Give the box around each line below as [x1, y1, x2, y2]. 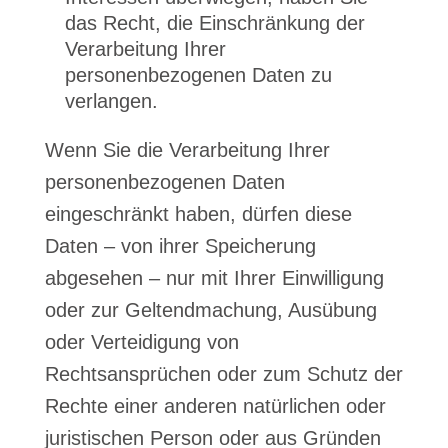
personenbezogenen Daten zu [64, 64, 332, 86]
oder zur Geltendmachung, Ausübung [44, 299, 377, 321]
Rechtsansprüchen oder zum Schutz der [44, 363, 403, 385]
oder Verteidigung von [44, 331, 239, 353]
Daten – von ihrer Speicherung [44, 235, 316, 257]
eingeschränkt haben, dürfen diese [44, 203, 352, 225]
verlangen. [64, 90, 158, 112]
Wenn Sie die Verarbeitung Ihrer [44, 139, 330, 161]
